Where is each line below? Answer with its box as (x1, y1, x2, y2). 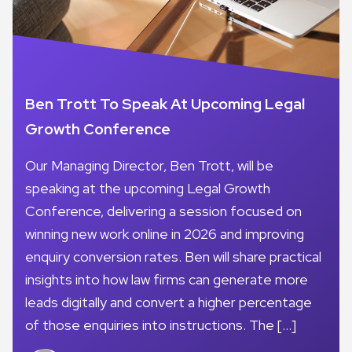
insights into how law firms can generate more (25, 270, 308, 289)
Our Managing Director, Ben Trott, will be (25, 156, 273, 175)
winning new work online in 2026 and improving (25, 225, 304, 244)
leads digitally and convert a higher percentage (25, 293, 312, 312)
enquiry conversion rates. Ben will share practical (25, 247, 321, 266)
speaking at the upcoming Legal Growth (25, 179, 270, 198)
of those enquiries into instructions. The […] (25, 316, 296, 335)
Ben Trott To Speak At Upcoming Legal (25, 93, 305, 115)
